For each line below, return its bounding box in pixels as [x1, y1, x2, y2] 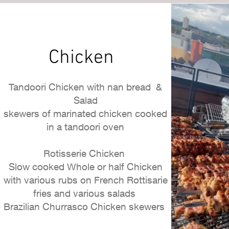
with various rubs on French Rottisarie [3, 174, 168, 186]
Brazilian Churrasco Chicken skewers [4, 201, 168, 212]
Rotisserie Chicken [43, 148, 128, 159]
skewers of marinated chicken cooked [4, 108, 168, 119]
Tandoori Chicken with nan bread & [9, 81, 163, 93]
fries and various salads [33, 188, 138, 199]
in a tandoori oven [47, 121, 125, 132]
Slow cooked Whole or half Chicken [8, 161, 163, 172]
